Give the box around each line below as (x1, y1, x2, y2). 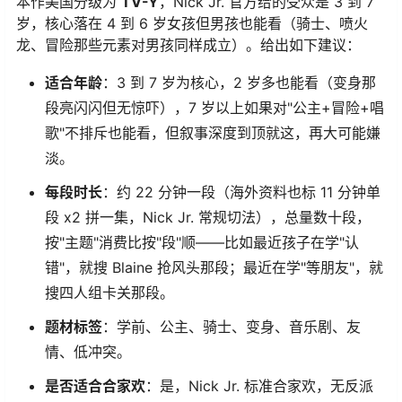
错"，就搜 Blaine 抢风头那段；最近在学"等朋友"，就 (45, 258, 383, 276)
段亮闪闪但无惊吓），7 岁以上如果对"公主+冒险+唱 (45, 98, 384, 117)
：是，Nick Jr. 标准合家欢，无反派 (145, 376, 373, 395)
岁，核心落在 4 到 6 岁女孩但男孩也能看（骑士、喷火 (16, 13, 368, 32)
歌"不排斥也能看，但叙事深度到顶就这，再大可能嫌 (45, 123, 380, 142)
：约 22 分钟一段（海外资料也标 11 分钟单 (102, 182, 380, 201)
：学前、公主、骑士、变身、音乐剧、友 (102, 317, 361, 336)
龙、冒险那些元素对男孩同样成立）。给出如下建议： (16, 35, 361, 54)
